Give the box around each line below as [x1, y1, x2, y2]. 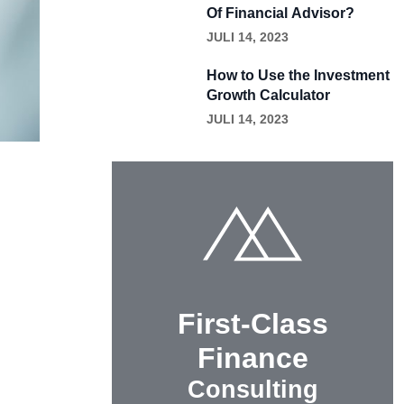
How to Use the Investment [207, 68, 390, 83]
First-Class [177, 308, 328, 341]
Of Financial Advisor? [207, 5, 354, 21]
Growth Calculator [207, 87, 330, 103]
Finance [197, 342, 308, 375]
